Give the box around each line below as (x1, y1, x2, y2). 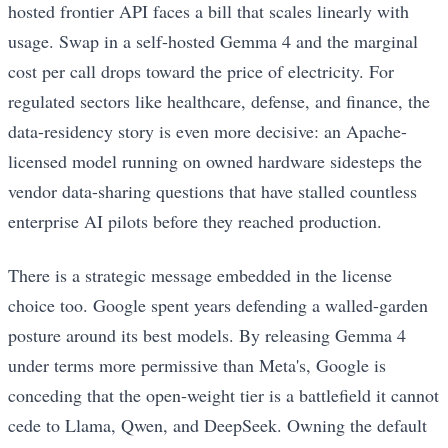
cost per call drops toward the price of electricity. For (8, 59, 394, 84)
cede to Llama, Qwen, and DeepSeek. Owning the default (8, 413, 427, 438)
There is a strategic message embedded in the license (8, 263, 392, 288)
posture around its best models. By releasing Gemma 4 (8, 323, 406, 348)
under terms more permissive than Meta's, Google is (8, 353, 386, 378)
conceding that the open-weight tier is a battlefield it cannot (8, 383, 439, 408)
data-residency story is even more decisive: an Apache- (8, 119, 407, 144)
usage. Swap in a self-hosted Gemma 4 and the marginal (8, 29, 418, 54)
